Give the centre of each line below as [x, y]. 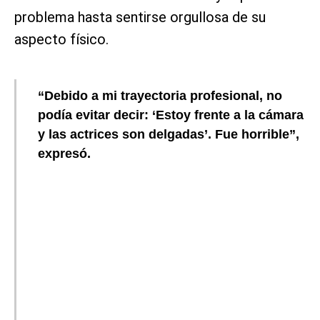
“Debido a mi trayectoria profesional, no [160, 95]
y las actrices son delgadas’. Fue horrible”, [169, 134]
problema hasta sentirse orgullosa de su [140, 17]
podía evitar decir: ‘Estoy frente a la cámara [171, 115]
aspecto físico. [61, 39]
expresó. [64, 153]
